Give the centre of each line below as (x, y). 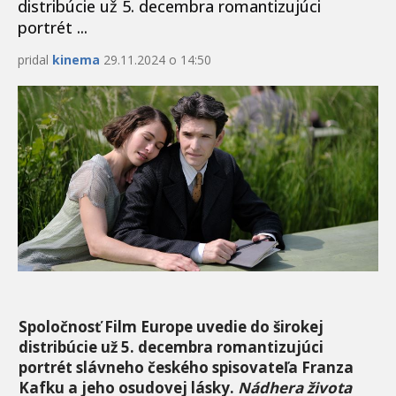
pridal (35, 59)
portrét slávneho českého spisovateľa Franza (186, 368)
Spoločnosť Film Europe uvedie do (146, 327)
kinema (76, 59)
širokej (298, 327)
